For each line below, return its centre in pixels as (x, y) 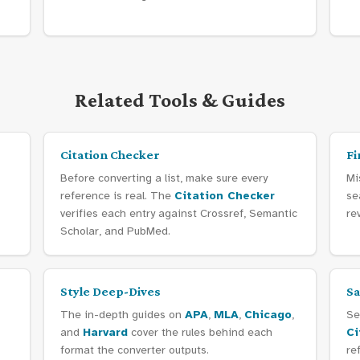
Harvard (105, 332)
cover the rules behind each (200, 332)
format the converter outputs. (135, 350)
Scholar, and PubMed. (115, 231)
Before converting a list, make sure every (164, 178)
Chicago (268, 315)
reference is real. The (117, 196)
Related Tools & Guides (180, 100)
